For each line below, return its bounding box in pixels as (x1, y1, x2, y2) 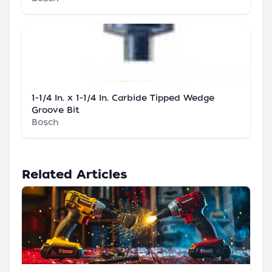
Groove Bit (32, 104, 80, 115)
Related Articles (22, 166, 127, 182)
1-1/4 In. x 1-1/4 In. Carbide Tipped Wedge (32, 92, 214, 103)
